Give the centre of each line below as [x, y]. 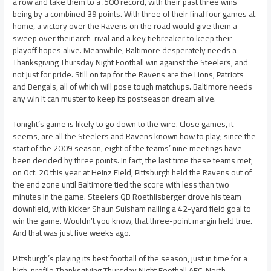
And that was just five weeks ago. [72, 233]
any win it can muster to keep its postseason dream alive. [115, 99]
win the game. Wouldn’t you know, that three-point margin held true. [133, 221]
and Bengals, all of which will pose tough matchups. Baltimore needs [133, 87]
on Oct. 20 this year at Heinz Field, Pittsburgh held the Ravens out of [132, 173]
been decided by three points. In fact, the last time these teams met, [133, 161]
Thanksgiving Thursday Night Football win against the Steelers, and [131, 63]
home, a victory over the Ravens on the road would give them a [125, 26]
